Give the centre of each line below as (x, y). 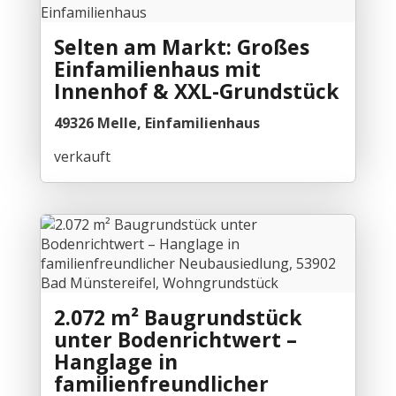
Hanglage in (115, 362)
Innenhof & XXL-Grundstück (196, 91)
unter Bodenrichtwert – (175, 340)
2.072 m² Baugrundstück (178, 318)
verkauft (82, 157)
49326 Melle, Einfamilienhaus (156, 123)
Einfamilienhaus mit (157, 69)
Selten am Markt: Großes (181, 47)
